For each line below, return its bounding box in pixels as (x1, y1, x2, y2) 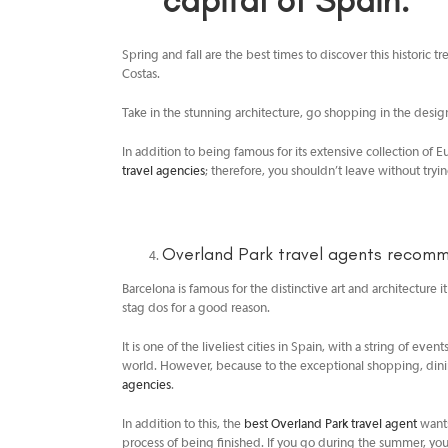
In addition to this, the (122, 417, 244, 432)
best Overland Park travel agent (244, 417, 417, 432)
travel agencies (122, 164, 205, 179)
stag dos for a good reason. (122, 301, 270, 316)
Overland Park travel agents (162, 242, 382, 265)
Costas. (122, 67, 160, 82)
